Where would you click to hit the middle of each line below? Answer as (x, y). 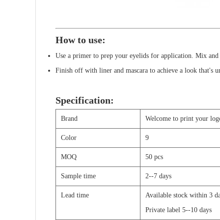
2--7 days (158, 176)
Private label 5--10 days (179, 210)
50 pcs (154, 157)
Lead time (75, 195)
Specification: (85, 100)
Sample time (78, 176)
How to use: (81, 40)
